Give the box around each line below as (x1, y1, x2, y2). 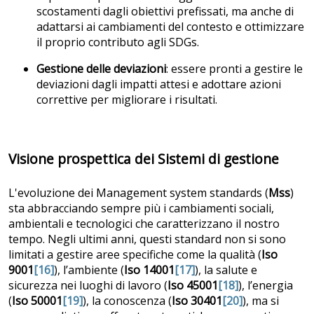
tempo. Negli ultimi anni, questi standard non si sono (8, 231, 286, 247)
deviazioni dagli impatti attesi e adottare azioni (36, 76, 281, 92)
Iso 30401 (172, 292, 222, 308)
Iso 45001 (168, 277, 218, 293)
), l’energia (238, 277, 293, 293)
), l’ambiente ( (54, 261, 124, 278)
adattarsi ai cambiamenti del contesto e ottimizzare (36, 18, 304, 34)
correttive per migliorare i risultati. (36, 91, 217, 107)
